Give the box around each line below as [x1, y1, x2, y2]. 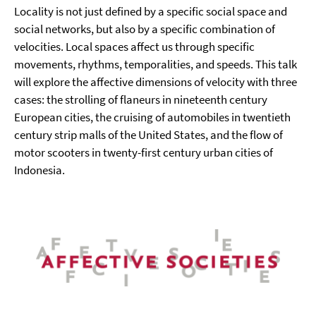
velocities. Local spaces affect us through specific [14, 39, 255, 54]
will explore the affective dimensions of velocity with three [14, 74, 297, 90]
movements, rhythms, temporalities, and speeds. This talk [14, 56, 297, 72]
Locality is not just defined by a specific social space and [14, 4, 287, 19]
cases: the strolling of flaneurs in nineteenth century [14, 92, 267, 107]
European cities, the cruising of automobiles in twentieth [14, 109, 291, 125]
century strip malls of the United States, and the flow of [14, 127, 283, 142]
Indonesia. [14, 162, 65, 178]
